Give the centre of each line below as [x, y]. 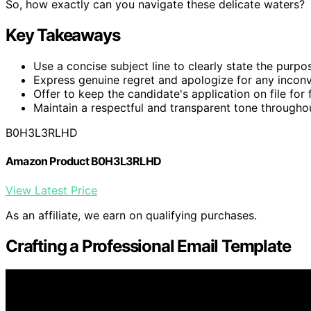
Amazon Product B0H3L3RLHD [83, 161]
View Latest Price [51, 190]
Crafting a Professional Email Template [148, 246]
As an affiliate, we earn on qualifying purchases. [131, 215]
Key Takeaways [63, 35]
